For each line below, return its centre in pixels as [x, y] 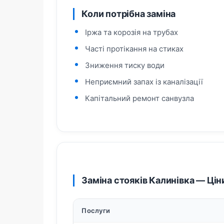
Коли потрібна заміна [129, 14]
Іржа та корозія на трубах [132, 32]
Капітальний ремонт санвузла [140, 98]
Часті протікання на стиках [134, 49]
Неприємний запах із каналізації [144, 82]
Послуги [96, 210]
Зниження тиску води [125, 65]
